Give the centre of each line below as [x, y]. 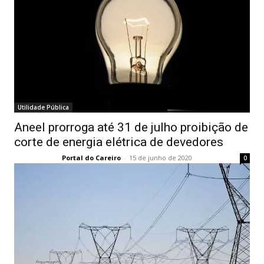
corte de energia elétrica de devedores [119, 142]
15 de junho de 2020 [161, 158]
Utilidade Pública [43, 108]
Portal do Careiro [91, 158]
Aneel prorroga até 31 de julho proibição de [131, 128]
